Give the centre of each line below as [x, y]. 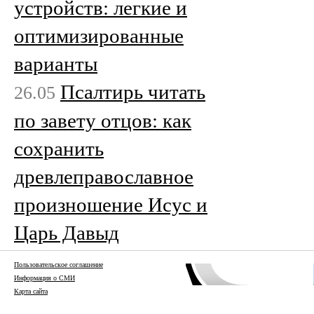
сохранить [59, 148]
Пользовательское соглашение [59, 264]
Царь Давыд [67, 232]
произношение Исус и [111, 204]
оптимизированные [99, 35]
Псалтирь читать [133, 91]
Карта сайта [31, 291]
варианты [56, 63]
